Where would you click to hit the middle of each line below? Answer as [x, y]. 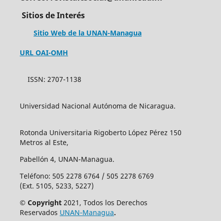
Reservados [39, 213]
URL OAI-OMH [44, 53]
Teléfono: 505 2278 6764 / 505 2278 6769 [87, 176]
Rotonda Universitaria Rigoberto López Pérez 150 [100, 133]
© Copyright [40, 203]
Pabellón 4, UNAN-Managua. [67, 159]
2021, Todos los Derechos [104, 203]
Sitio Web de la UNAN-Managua [87, 33]
